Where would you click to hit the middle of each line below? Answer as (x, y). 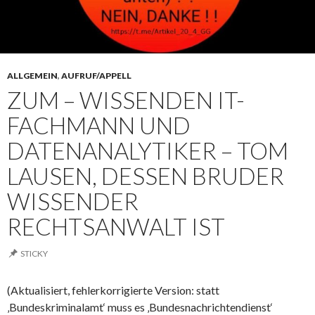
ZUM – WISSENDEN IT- (126, 100)
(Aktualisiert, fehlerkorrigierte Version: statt (113, 290)
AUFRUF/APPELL (96, 76)
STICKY (34, 253)
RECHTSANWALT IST (116, 226)
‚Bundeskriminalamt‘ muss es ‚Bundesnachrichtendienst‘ (140, 307)
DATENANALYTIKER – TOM (148, 150)
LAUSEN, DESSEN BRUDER (146, 176)
